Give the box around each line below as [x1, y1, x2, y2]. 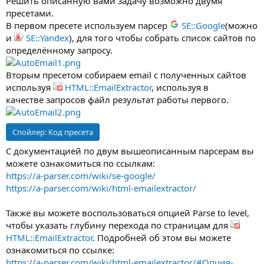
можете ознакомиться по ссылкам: [6, 157, 155, 169]
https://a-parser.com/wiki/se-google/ [6, 170, 156, 181]
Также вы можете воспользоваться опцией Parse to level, [6, 207, 249, 219]
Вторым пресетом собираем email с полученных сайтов [6, 69, 246, 81]
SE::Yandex [26, 32, 69, 44]
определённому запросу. [6, 44, 113, 56]
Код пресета [48, 126, 93, 137]
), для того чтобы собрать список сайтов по [69, 32, 256, 44]
